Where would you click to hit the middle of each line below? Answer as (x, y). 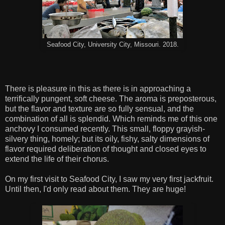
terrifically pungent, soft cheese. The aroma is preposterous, (111, 99)
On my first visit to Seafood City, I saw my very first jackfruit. (109, 179)
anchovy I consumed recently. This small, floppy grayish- (105, 129)
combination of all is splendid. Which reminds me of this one (111, 119)
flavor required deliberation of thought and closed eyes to (106, 149)
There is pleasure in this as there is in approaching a (98, 89)
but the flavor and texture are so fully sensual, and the (99, 109)
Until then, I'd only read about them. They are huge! (95, 189)
